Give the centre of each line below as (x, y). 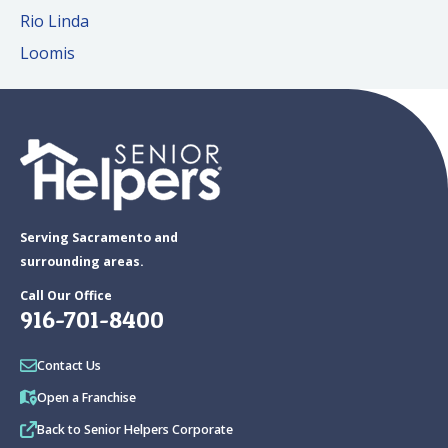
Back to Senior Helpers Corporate (135, 430)
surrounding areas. (82, 262)
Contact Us (69, 366)
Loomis (47, 53)
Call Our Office (66, 296)
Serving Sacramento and (99, 238)
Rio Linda (54, 21)
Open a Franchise (86, 398)
